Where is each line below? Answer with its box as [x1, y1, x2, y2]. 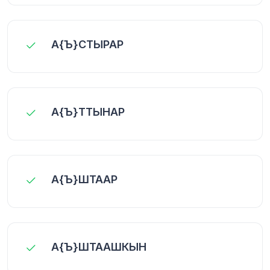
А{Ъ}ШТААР [51, 172, 118, 186]
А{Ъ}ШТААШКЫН [51, 240, 146, 253]
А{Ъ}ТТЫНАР [51, 105, 125, 118]
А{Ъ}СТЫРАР [51, 37, 124, 51]
